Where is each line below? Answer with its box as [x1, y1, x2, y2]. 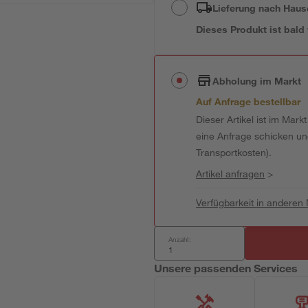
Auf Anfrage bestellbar [196, 96, 301, 107]
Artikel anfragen [196, 168, 265, 179]
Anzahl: [168, 234, 191, 244]
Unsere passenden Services [154, 261, 298, 274]
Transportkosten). [196, 146, 272, 158]
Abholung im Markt [212, 74, 302, 87]
